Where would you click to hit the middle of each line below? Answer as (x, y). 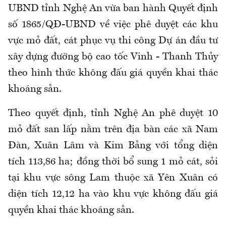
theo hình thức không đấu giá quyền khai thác (113, 73)
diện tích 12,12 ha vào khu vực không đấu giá (113, 194)
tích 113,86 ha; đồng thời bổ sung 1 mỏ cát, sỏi (113, 162)
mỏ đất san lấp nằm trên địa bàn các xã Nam (113, 130)
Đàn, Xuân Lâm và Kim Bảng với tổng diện (113, 146)
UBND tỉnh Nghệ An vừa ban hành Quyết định (113, 9)
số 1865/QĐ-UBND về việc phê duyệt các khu (113, 25)
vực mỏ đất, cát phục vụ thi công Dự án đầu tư (113, 41)
